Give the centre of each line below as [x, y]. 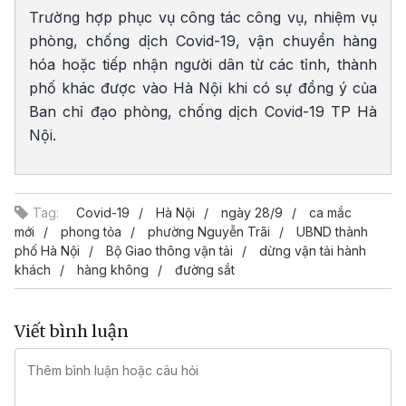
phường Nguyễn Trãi [209, 231]
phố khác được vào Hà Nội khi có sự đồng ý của [203, 87]
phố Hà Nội [47, 250]
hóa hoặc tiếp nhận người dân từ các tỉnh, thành [203, 64]
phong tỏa [91, 231]
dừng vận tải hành [313, 250]
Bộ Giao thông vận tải [169, 250]
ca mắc [330, 212]
